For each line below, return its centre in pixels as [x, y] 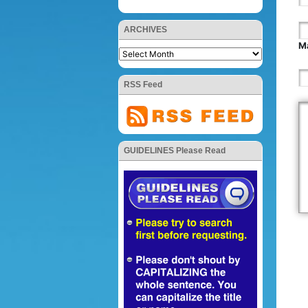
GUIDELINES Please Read [175, 151]
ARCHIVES [145, 29]
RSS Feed [143, 84]
